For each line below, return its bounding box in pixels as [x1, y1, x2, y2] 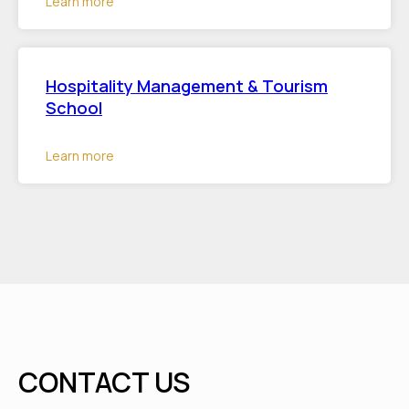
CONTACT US [18, 362, 190, 401]
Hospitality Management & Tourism [46, 74, 328, 97]
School [46, 96, 102, 119]
